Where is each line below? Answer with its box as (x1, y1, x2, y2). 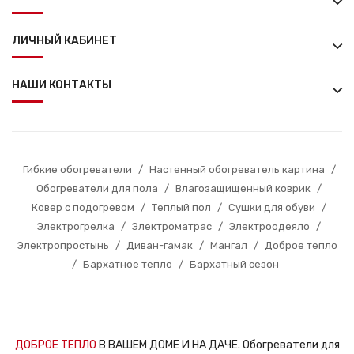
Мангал (209, 239, 247, 251)
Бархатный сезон (189, 258, 279, 270)
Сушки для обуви (228, 201, 315, 213)
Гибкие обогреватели (22, 163, 132, 175)
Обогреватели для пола (36, 182, 158, 194)
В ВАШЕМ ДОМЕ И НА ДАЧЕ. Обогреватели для (96, 337, 340, 352)
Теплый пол (152, 201, 211, 213)
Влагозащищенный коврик (175, 182, 311, 194)
